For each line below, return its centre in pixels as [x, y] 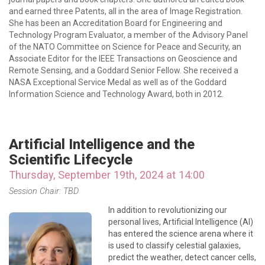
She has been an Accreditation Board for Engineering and [116, 23]
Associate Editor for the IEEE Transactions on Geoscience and [123, 59]
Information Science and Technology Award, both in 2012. [116, 94]
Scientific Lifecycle [71, 160]
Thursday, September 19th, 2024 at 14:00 [107, 175]
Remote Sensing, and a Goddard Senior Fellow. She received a [124, 70]
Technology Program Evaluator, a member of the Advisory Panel [128, 35]
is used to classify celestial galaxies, [174, 245]
